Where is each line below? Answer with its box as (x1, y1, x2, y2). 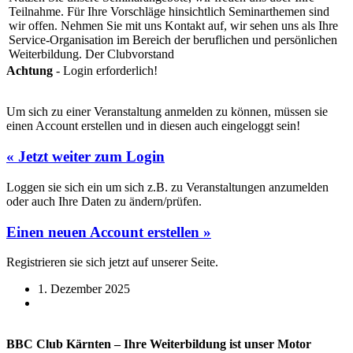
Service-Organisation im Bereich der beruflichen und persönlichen (9, 33, 337, 47)
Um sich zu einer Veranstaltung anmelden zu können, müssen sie (6, 105, 328, 119)
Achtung (6, 64, 53, 78)
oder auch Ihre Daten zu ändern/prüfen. (6, 194, 202, 208)
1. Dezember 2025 (38, 282, 130, 296)
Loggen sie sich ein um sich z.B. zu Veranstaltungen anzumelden (6, 180, 329, 194)
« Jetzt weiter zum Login (6, 148, 165, 165)
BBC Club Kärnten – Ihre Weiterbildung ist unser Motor (6, 337, 311, 351)
